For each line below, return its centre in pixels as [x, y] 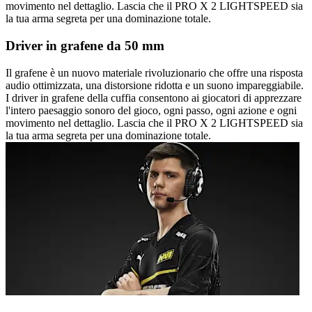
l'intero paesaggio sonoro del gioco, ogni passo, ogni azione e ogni [151, 110]
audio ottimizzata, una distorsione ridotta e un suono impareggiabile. [155, 85]
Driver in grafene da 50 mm [85, 45]
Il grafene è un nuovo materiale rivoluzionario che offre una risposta [154, 72]
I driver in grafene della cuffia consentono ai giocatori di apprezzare [154, 97]
